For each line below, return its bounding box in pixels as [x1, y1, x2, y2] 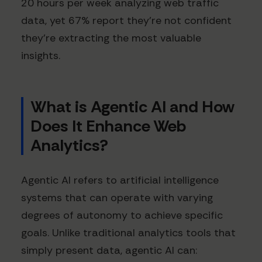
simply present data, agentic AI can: [21, 243, 197, 258]
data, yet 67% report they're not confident [21, 13, 232, 28]
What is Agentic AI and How [30, 96, 235, 118]
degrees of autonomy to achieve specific [21, 208, 223, 223]
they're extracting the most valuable [21, 31, 201, 46]
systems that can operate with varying [21, 191, 213, 205]
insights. [21, 49, 60, 63]
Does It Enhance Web [30, 115, 186, 137]
